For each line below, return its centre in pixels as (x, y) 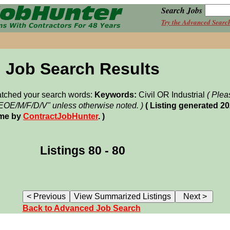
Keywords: (116, 95)
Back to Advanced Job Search (81, 208)
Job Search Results (82, 69)
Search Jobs (182, 11)
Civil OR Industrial (172, 95)
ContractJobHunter (61, 117)
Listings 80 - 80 (82, 150)
